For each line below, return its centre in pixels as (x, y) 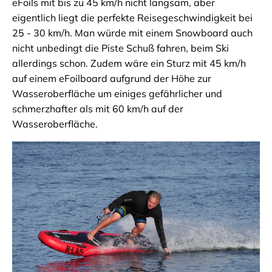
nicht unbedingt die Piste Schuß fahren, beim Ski (121, 48)
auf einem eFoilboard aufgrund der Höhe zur (112, 79)
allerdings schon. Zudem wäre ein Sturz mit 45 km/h (129, 63)
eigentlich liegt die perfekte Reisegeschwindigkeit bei (132, 18)
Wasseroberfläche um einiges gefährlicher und (117, 94)
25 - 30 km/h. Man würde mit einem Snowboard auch (132, 33)
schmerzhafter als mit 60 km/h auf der (98, 109)
